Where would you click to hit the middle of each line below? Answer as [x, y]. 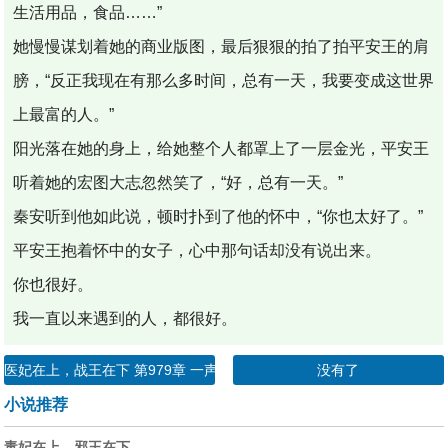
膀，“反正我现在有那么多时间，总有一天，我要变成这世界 [224, 80]
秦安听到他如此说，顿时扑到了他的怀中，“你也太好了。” [218, 216]
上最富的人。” [64, 114]
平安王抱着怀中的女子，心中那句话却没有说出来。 [197, 250]
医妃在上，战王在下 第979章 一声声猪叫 [132, 369]
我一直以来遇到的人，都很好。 [125, 318]
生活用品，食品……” [88, 12]
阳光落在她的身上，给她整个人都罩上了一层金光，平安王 [221, 148]
